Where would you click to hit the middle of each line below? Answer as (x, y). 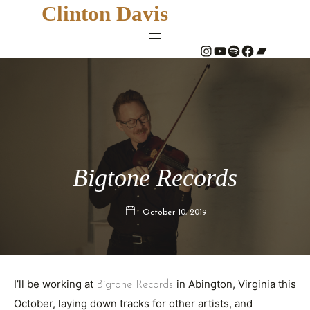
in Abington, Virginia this (236, 284)
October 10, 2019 (174, 212)
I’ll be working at (55, 284)
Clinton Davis (105, 13)
